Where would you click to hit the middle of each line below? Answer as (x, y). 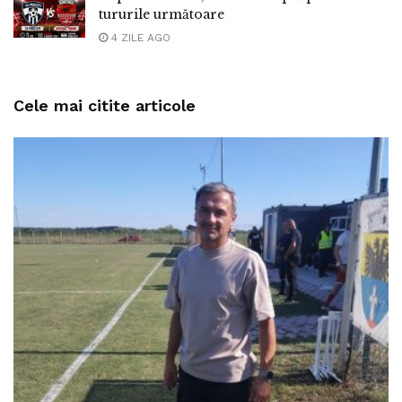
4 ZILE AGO (139, 37)
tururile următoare (162, 14)
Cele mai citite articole (105, 105)
